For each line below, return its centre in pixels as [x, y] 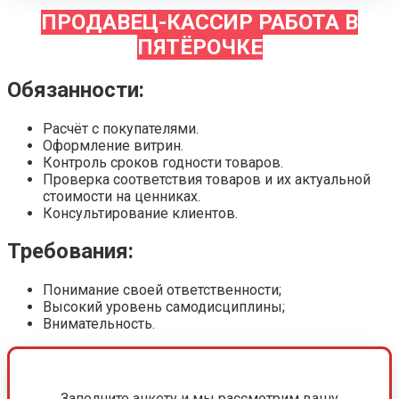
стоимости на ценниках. [122, 196]
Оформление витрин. [113, 145]
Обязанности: [76, 90]
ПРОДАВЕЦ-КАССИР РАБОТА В [199, 22]
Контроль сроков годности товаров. [163, 162]
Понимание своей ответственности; [162, 290]
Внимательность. [99, 324]
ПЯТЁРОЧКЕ [199, 47]
